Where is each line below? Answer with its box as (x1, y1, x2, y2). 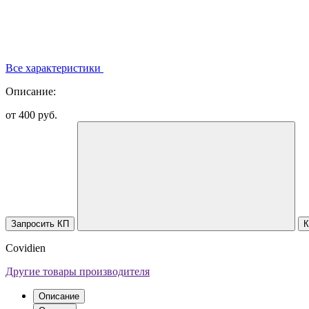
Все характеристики (6, 62, 101, 74)
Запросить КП (11, 219, 69, 230)
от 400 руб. (6, 109, 57, 121)
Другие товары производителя (6, 266, 150, 278)
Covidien (6, 242, 46, 255)
